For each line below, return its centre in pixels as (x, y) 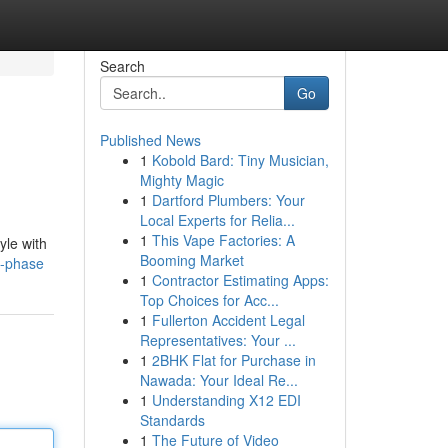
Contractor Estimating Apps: (240, 280)
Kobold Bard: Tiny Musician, (240, 160)
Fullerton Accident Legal (228, 320)
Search (122, 66)
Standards (172, 420)
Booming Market (191, 260)
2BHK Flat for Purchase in (233, 360)
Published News (150, 140)
